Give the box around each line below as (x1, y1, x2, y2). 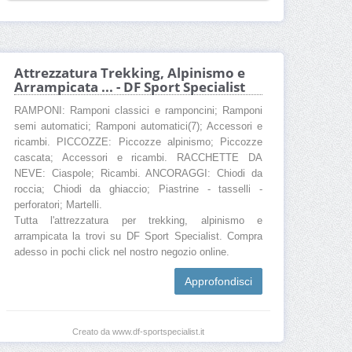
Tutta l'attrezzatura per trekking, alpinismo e (14, 215, 262, 227)
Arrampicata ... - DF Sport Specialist (14, 78, 245, 97)
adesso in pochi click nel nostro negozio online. (14, 247, 229, 258)
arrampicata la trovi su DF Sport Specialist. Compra (14, 231, 262, 243)
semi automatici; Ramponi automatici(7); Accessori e (14, 121, 262, 133)
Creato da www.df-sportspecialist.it (72, 327, 204, 337)
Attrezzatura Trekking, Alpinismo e (14, 64, 245, 82)
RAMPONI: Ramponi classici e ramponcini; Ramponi (14, 105, 262, 117)
